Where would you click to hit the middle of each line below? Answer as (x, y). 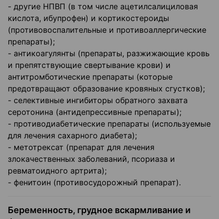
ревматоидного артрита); (57, 171)
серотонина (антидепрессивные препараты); (95, 112)
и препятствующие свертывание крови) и (89, 65)
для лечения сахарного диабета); (72, 136)
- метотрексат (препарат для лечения (81, 147)
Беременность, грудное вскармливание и (99, 210)
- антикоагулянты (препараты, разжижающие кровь (109, 54)
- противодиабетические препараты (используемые (109, 124)
